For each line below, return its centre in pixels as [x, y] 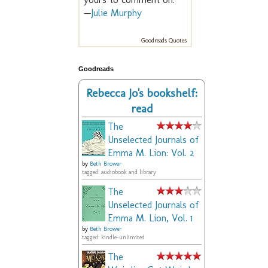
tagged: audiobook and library [119, 173]
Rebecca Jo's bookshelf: [142, 93]
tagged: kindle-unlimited [113, 238]
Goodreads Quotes [164, 41]
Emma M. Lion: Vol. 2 [151, 153]
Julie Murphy [116, 13]
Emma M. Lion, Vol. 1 [150, 218]
